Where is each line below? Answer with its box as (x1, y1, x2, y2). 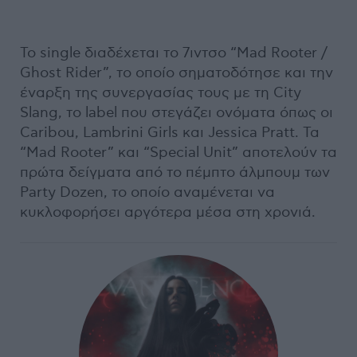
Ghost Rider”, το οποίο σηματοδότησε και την (20, 64, 333, 81)
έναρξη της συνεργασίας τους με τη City (20, 84, 301, 101)
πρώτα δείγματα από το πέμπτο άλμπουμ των (20, 163, 330, 181)
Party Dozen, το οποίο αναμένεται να (20, 183, 275, 201)
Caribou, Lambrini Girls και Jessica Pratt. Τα (20, 124, 320, 141)
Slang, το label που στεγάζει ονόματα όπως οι (20, 104, 333, 121)
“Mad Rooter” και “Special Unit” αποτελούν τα (20, 143, 337, 161)
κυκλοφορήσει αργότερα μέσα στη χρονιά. (20, 203, 316, 221)
